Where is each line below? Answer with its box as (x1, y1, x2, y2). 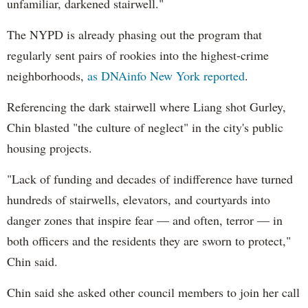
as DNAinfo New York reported (87, 67, 245, 84)
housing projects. (7, 139, 96, 156)
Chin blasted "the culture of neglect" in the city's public (7, 118, 283, 135)
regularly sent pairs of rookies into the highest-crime (7, 46, 269, 63)
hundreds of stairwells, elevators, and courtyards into (7, 190, 270, 208)
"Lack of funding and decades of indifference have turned (7, 170, 293, 187)
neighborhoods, (7, 67, 87, 84)
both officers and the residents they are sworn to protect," (7, 232, 291, 249)
